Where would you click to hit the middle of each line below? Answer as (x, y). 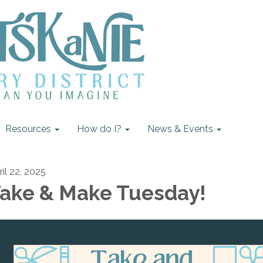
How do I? (99, 129)
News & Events (180, 129)
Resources (28, 129)
